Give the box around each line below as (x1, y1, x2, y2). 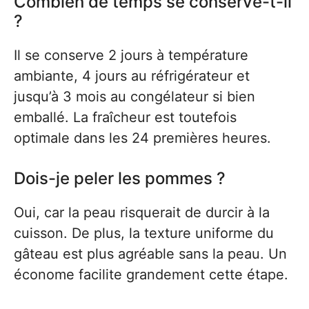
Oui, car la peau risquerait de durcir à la (14, 204, 270, 221)
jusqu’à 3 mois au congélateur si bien (14, 88, 255, 105)
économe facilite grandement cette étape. (14, 266, 288, 283)
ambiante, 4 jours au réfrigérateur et (14, 68, 250, 84)
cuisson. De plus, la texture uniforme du (14, 225, 274, 241)
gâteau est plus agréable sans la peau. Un (14, 246, 287, 262)
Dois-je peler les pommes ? (14, 168, 226, 188)
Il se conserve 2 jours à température (14, 47, 248, 63)
